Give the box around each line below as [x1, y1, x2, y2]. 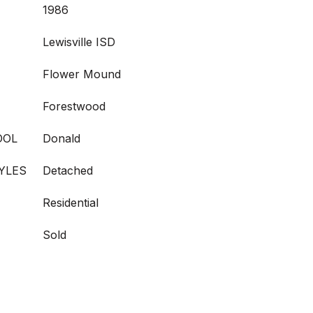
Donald [43, 131, 80, 145]
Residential [43, 196, 99, 210]
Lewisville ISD [43, 35, 115, 49]
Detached [43, 163, 93, 177]
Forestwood [43, 99, 105, 113]
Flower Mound [43, 67, 121, 81]
